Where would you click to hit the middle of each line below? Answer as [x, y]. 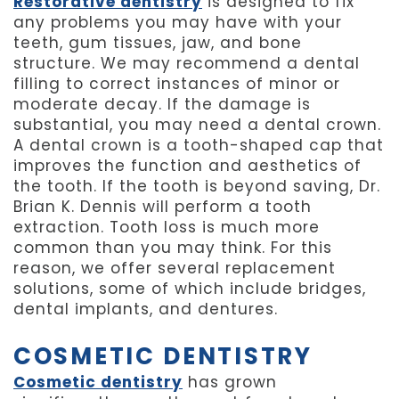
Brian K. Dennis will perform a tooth [163, 207]
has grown [230, 383]
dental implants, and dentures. [146, 309]
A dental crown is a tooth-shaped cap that [199, 146]
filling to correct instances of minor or [177, 84]
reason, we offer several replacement [175, 269]
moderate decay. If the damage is [162, 105]
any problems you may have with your [178, 23]
